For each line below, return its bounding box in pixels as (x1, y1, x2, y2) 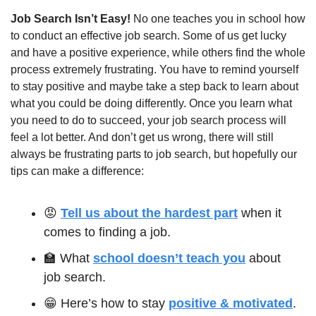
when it (238, 206, 281, 221)
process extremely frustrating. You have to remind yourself (11, 63, 298, 76)
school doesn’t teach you (93, 251, 245, 266)
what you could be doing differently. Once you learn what (11, 97, 292, 110)
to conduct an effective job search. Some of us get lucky (11, 30, 286, 42)
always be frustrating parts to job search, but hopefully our (11, 148, 297, 161)
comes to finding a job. (44, 225, 171, 240)
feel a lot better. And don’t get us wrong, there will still (11, 131, 274, 144)
